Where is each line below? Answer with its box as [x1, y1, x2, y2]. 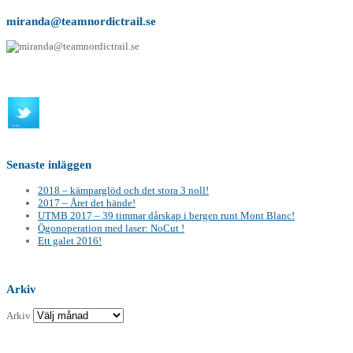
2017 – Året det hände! [38, 196, 136, 209]
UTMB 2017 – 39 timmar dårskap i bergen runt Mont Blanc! [38, 209, 295, 221]
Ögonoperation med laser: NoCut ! [38, 221, 184, 234]
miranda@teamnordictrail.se [6, 14, 156, 28]
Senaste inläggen [6, 158, 91, 172]
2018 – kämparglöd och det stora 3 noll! [38, 184, 209, 196]
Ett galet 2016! [38, 234, 102, 247]
